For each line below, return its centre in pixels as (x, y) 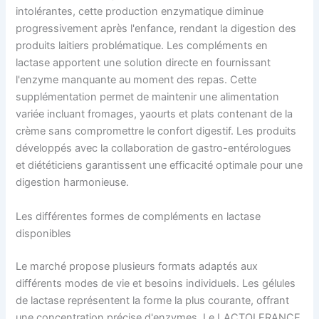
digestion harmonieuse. (73, 183)
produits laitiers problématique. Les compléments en (142, 46)
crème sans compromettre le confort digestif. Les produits (156, 131)
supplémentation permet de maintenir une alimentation (148, 97)
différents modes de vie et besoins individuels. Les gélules (156, 283)
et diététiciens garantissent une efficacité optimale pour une (159, 166)
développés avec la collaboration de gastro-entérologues (154, 148)
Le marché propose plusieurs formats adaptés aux (137, 266)
